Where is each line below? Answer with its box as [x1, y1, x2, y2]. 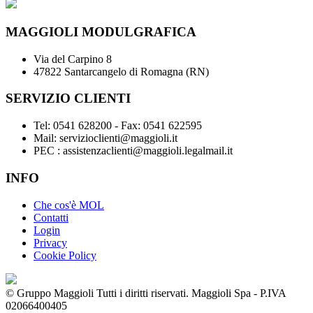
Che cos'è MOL [34, 198, 104, 211]
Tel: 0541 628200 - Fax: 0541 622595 [34, 119, 202, 132]
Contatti [34, 211, 68, 224]
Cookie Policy [34, 249, 96, 261]
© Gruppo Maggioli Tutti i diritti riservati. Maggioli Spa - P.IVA [6, 286, 286, 299]
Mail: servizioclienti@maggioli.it [34, 132, 177, 145]
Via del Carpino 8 [34, 52, 112, 65]
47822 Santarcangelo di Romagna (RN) [34, 65, 209, 78]
